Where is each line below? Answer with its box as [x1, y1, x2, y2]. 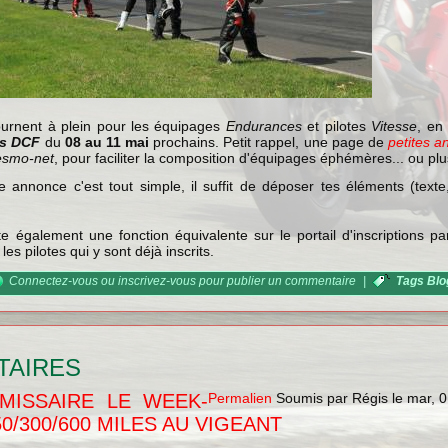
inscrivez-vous [118, 274, 197, 288]
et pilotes [301, 118, 372, 134]
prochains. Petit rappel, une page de [149, 134, 388, 150]
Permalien [208, 390, 273, 406]
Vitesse [371, 118, 418, 134]
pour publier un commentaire [196, 274, 357, 288]
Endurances [225, 118, 302, 134]
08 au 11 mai [64, 134, 150, 150]
